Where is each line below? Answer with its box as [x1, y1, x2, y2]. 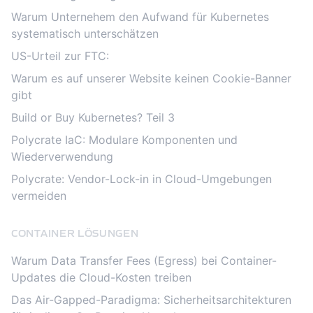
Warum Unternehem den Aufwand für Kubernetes [11, 10, 269, 24]
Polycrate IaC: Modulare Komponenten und [11, 133, 238, 147]
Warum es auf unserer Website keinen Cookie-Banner [11, 71, 291, 85]
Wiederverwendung [11, 150, 113, 163]
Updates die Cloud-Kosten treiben [11, 270, 191, 284]
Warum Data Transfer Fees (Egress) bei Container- [11, 254, 277, 268]
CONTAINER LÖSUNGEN [11, 227, 139, 240]
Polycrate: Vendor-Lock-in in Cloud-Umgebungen [11, 172, 272, 186]
